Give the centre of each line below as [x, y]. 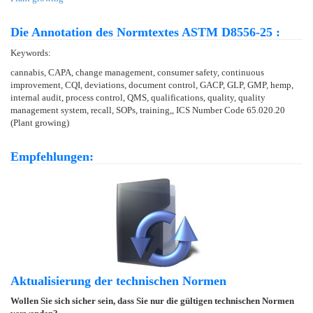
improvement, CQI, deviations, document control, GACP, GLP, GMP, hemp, [152, 85]
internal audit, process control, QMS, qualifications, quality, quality [138, 97]
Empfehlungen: [52, 156]
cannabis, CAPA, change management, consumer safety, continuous [137, 72]
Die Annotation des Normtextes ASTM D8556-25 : [145, 32]
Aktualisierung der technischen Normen [118, 281]
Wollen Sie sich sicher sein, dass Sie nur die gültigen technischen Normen [152, 300]
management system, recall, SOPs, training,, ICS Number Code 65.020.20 [148, 110]
